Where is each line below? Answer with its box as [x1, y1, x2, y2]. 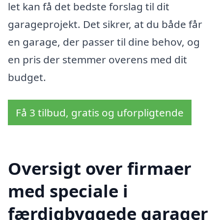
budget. [8, 70, 46, 84]
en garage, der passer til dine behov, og [8, 35, 200, 49]
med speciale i [8, 179, 128, 202]
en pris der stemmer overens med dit [8, 53, 187, 67]
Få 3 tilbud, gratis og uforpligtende [16, 105, 184, 119]
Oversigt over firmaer [8, 156, 192, 180]
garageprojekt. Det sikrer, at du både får [8, 17, 202, 31]
